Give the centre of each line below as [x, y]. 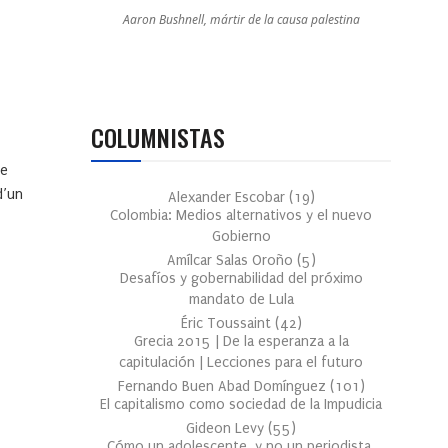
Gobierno [241, 237]
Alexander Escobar [228, 198]
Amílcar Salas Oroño [231, 261]
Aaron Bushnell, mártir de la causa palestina [241, 20]
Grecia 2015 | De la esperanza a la [241, 342]
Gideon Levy [227, 429]
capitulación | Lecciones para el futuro [241, 363]
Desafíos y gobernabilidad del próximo [241, 279]
